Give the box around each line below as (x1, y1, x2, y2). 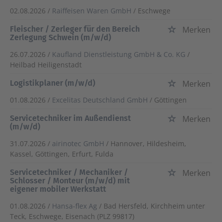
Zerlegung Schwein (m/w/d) (10, 33, 111, 43)
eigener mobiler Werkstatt (10, 184, 106, 194)
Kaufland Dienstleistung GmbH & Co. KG (52, 50, 185, 59)
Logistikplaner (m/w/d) (10, 78, 95, 88)
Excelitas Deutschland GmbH (52, 95, 148, 105)
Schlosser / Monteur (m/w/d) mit (10, 176, 130, 186)
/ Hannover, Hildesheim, (106, 139, 186, 149)
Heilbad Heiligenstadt (10, 60, 82, 70)
